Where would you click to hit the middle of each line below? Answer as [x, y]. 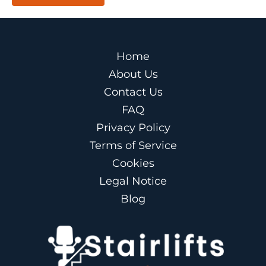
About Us [133, 74]
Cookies [133, 163]
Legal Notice [133, 181]
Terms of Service [133, 145]
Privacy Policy [133, 127]
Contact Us [133, 92]
